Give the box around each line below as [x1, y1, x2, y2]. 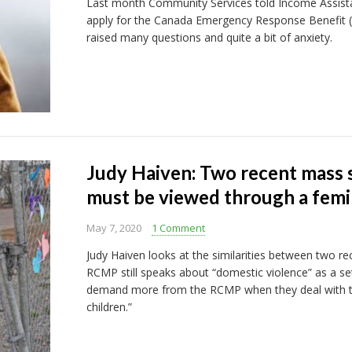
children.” [86, 299, 132, 314]
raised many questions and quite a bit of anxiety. [86, 30, 332, 45]
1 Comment [151, 221, 205, 235]
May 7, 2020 [86, 221, 141, 235]
